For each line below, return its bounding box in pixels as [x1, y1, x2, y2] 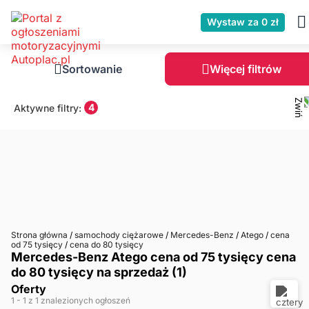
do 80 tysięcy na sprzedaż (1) [11, 265, 187, 279]
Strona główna [11, 230, 70, 240]
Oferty [11, 282, 46, 296]
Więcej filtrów [209, 62, 281, 76]
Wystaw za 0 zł [207, 16, 279, 28]
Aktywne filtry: [14, 101, 81, 114]
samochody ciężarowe [72, 230, 166, 240]
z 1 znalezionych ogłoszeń [28, 295, 130, 306]
